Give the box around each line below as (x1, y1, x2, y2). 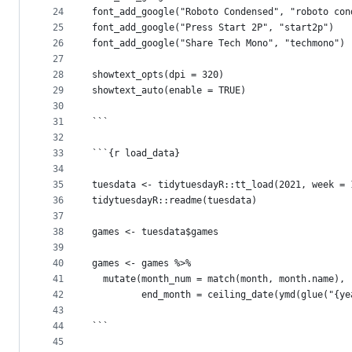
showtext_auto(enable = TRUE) (92, 85, 246, 97)
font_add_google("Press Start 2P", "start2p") (92, 22, 334, 34)
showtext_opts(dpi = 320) (92, 69, 224, 81)
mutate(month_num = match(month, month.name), (92, 273, 345, 285)
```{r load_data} (92, 148, 180, 159)
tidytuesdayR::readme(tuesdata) (92, 195, 257, 207)
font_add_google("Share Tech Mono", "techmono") (92, 38, 345, 49)
